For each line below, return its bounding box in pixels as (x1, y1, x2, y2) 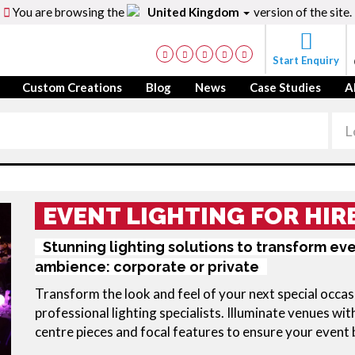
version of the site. (250, 5, 352, 19)
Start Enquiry (273, 54, 339, 67)
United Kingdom (147, 5, 242, 19)
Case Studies (250, 80, 321, 94)
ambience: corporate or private (35, 258, 259, 275)
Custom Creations (22, 80, 122, 94)
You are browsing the (10, 5, 128, 19)
